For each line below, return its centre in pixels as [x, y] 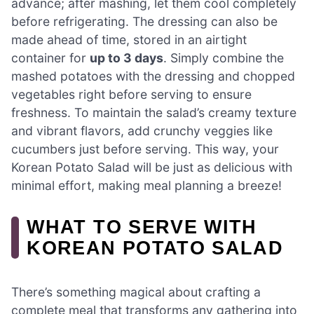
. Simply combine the [224, 57]
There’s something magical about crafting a [136, 292]
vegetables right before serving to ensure [131, 94]
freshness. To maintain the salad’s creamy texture [154, 112]
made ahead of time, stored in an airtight [129, 39]
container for [50, 57]
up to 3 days [127, 57]
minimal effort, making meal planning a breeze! [146, 185]
